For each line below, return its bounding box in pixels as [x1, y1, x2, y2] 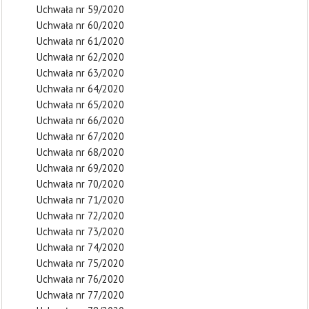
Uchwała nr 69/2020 [37, 161, 124, 175]
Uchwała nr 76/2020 [37, 272, 124, 286]
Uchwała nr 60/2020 [37, 19, 124, 32]
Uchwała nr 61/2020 [37, 34, 124, 48]
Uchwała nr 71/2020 [37, 193, 124, 206]
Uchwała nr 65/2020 [37, 98, 124, 111]
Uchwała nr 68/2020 [37, 146, 124, 159]
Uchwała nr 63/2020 [37, 66, 124, 79]
